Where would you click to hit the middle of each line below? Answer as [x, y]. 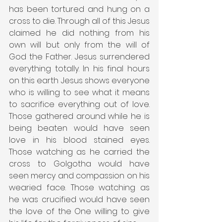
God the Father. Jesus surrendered [79, 56]
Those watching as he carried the [79, 152]
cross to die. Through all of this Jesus [79, 21]
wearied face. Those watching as [79, 187]
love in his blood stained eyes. [79, 140]
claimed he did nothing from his [79, 33]
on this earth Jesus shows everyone [79, 80]
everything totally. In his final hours [79, 68]
